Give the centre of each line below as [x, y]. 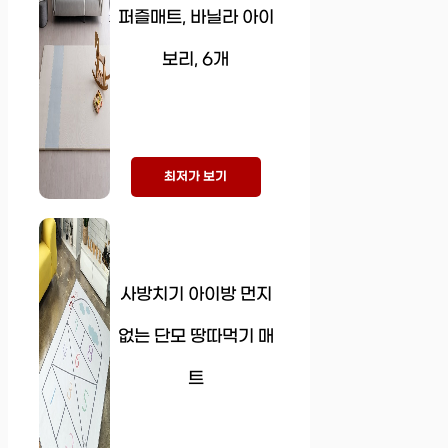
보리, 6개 [196, 59]
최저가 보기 [196, 176]
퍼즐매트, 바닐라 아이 [195, 17]
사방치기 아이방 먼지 [195, 294]
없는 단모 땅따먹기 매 [195, 336]
